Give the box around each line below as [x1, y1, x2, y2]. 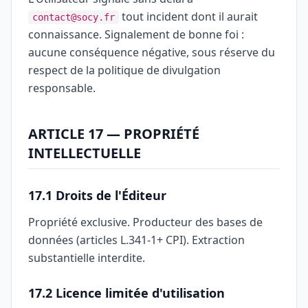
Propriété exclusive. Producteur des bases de [28, 214, 263, 230]
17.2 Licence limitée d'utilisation [28, 285, 225, 301]
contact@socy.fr [32, 12, 115, 23]
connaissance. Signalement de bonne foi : [28, 27, 244, 42]
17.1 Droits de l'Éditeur [28, 187, 166, 203]
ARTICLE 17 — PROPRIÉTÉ [28, 124, 199, 143]
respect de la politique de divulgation [28, 63, 221, 78]
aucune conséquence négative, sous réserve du [28, 45, 275, 60]
